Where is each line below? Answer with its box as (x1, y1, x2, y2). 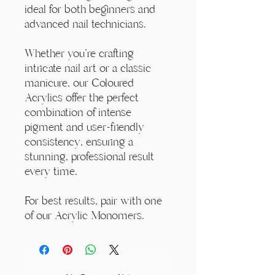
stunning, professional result (25, 149, 154, 164)
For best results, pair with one (25, 193, 162, 208)
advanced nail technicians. (25, 16, 149, 31)
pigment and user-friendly (25, 119, 144, 134)
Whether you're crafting (25, 45, 134, 61)
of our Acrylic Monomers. (25, 207, 144, 223)
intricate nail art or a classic (25, 60, 151, 76)
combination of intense (25, 104, 131, 120)
